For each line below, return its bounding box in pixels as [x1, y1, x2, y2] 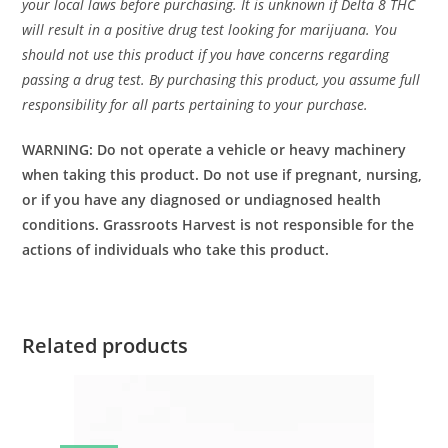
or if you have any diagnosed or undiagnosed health [22, 190, 382, 209]
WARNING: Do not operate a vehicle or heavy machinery [22, 140, 407, 159]
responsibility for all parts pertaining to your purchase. [22, 95, 369, 114]
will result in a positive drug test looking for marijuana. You [22, 20, 398, 39]
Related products [22, 332, 189, 359]
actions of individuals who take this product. [22, 240, 330, 259]
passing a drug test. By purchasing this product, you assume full [22, 70, 421, 89]
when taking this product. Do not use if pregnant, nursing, [22, 165, 423, 184]
